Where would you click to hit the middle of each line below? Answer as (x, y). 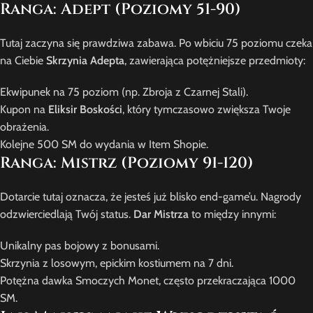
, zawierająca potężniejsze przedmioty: (215, 60)
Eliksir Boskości (85, 109)
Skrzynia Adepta (85, 60)
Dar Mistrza (161, 214)
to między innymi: (232, 214)
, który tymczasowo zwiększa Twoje (206, 109)
